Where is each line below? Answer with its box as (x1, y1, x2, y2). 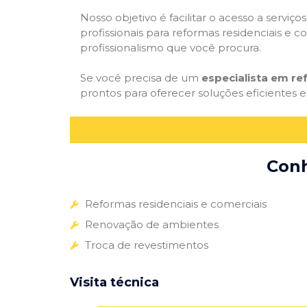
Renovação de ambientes (85, 217, 219, 231)
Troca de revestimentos (85, 238, 208, 251)
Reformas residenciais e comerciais (85, 197, 267, 210)
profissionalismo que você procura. (80, 40, 261, 54)
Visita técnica (70, 274, 159, 290)
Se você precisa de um (80, 71, 201, 85)
